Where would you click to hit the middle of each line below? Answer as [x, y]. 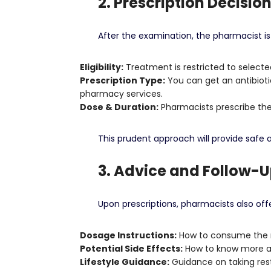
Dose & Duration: [119, 107]
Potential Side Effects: [131, 249]
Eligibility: [102, 67]
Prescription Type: [122, 80]
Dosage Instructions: [128, 235]
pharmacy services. [121, 94]
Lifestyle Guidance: [125, 262]
